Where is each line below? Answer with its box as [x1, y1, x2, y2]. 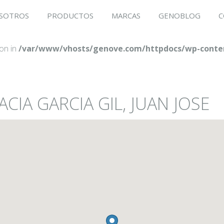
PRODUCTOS [47, 10, 93, 20]
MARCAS [111, 10, 140, 20]
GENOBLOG [158, 10, 200, 20]
